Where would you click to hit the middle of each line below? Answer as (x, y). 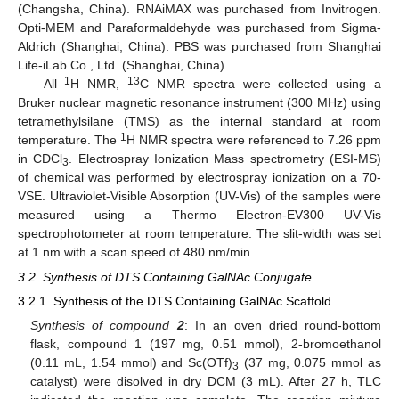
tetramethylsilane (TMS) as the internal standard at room (199, 121)
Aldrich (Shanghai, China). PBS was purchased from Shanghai (199, 46)
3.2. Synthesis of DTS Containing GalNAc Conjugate (165, 277)
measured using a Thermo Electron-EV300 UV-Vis (199, 214)
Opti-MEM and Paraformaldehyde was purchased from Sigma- (199, 27)
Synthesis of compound (104, 326)
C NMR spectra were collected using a (261, 83)
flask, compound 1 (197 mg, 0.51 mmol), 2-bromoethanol (206, 344)
